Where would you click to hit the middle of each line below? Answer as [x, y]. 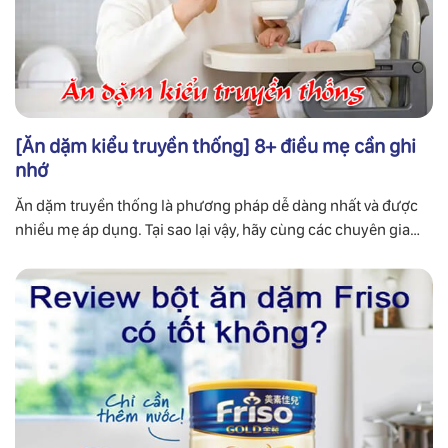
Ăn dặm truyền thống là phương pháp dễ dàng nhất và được [216, 206]
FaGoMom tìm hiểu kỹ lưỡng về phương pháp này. [183, 254]
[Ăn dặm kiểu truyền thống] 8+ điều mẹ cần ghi [215, 146]
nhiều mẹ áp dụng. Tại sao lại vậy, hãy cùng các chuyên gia [212, 230]
